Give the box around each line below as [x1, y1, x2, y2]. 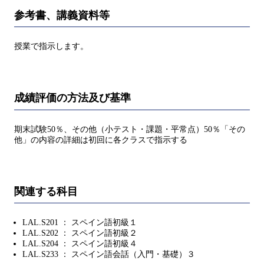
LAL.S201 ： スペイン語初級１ [22, 217, 137, 227]
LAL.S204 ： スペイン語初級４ [22, 239, 137, 248]
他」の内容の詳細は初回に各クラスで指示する [14, 135, 187, 144]
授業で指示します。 [14, 42, 88, 51]
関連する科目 [14, 185, 78, 197]
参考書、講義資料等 [14, 9, 110, 21]
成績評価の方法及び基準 [14, 92, 131, 104]
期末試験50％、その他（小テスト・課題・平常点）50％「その [14, 124, 245, 134]
